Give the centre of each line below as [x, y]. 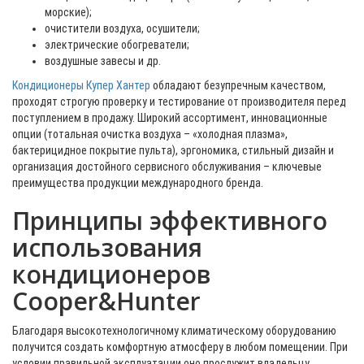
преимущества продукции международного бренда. [138, 183]
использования [107, 247]
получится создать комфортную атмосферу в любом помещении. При [180, 347]
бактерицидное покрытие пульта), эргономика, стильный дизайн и [173, 150]
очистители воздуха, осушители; [122, 28]
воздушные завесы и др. [103, 61]
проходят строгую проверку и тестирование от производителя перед [179, 102]
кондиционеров [111, 274]
